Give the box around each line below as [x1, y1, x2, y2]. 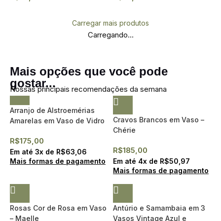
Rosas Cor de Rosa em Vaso [10, 204, 107, 212]
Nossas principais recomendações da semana [10, 84, 167, 94]
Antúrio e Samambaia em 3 [113, 204, 205, 212]
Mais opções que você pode [10, 65, 168, 78]
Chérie [113, 126, 136, 134]
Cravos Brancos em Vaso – [113, 115, 204, 124]
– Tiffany [10, 127, 40, 135]
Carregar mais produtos [72, 19, 149, 27]
